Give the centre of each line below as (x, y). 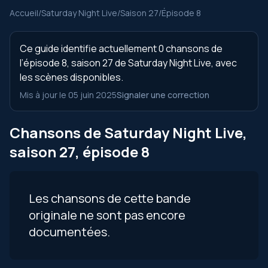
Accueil (24, 13)
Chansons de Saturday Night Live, (128, 133)
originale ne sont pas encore (107, 215)
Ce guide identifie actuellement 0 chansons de (121, 48)
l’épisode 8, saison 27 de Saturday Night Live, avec (128, 63)
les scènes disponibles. (71, 77)
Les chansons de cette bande (110, 198)
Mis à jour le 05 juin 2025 (68, 95)
